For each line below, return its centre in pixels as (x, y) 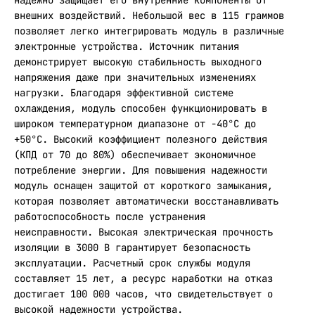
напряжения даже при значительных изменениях (135, 77)
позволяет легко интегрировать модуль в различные (149, 31)
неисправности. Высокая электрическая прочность (143, 232)
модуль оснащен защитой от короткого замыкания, (143, 186)
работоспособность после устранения (110, 217)
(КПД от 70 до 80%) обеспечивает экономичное (135, 155)
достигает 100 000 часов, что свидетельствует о (143, 294)
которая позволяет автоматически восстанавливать (146, 201)
